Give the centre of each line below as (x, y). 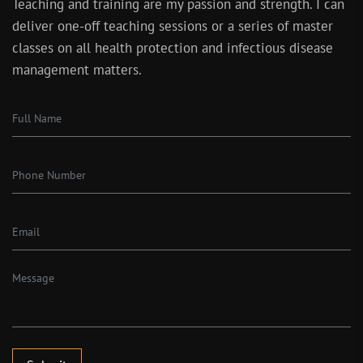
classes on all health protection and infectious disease (173, 48)
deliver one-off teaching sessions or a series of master (173, 26)
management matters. (77, 70)
